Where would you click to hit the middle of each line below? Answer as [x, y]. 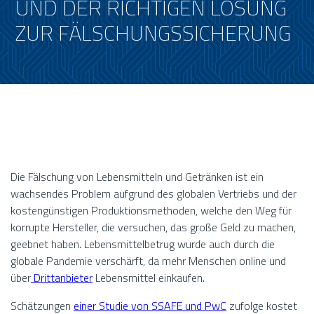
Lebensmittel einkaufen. [149, 278]
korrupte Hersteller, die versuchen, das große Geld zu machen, [153, 227]
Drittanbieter [62, 278]
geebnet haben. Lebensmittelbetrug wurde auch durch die [143, 244]
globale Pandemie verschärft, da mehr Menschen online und [148, 261]
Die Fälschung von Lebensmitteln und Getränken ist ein [137, 177]
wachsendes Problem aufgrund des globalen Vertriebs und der [153, 194]
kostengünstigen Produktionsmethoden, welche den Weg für [151, 211]
